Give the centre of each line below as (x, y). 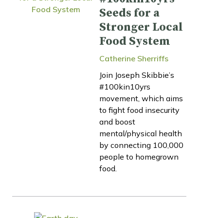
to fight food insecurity (139, 110)
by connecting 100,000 (141, 145)
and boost (117, 121)
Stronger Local (141, 27)
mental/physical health (141, 133)
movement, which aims (141, 98)
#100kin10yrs (125, 86)
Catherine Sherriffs (134, 58)
